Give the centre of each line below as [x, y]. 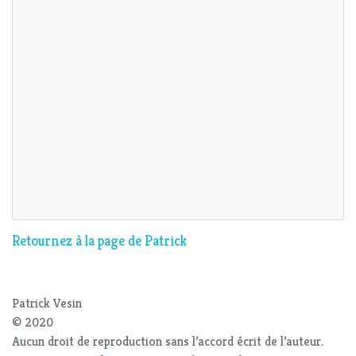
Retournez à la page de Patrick [99, 241]
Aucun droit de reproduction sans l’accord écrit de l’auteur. [168, 342]
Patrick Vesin [47, 304]
